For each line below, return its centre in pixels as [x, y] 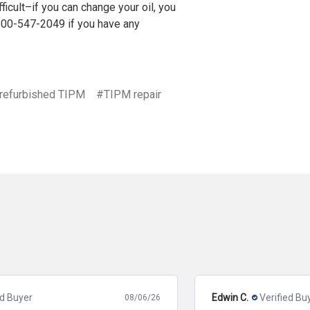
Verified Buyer [96, 297]
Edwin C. [36, 297]
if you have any [102, 24]
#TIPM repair [129, 94]
